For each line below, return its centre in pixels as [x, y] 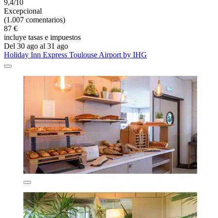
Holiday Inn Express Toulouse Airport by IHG [75, 54]
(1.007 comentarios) [35, 19]
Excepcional [23, 11]
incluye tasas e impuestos [42, 37]
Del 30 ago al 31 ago [36, 46]
